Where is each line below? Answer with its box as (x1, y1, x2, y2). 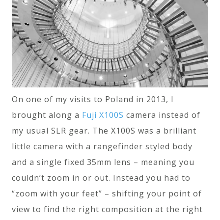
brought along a (12, 109, 82, 120)
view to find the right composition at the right (12, 203, 203, 215)
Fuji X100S (82, 109, 124, 120)
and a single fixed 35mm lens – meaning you (12, 156, 194, 167)
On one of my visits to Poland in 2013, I (12, 93, 174, 105)
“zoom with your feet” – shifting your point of (12, 188, 202, 199)
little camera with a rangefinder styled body (12, 140, 192, 152)
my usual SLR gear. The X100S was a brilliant (12, 125, 196, 136)
